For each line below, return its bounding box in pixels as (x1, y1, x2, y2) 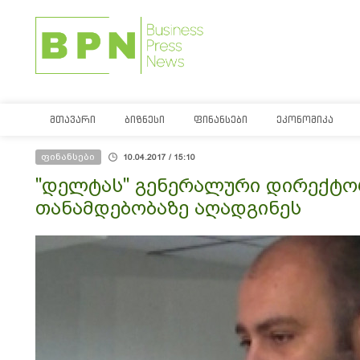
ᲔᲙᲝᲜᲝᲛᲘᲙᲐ (276, 113, 333, 125)
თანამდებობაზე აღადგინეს (35, 197, 301, 219)
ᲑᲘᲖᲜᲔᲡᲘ (125, 113, 165, 125)
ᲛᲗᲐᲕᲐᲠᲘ (50, 113, 96, 125)
